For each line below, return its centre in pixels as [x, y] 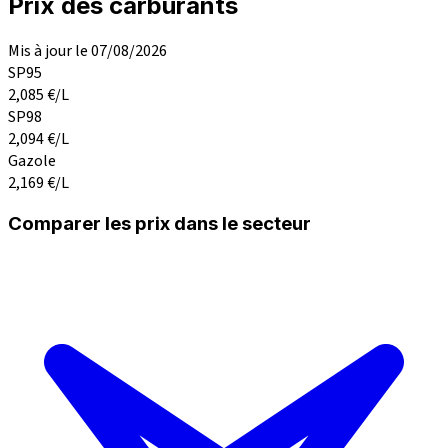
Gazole [32, 160]
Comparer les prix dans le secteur [159, 224]
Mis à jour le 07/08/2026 [87, 50]
